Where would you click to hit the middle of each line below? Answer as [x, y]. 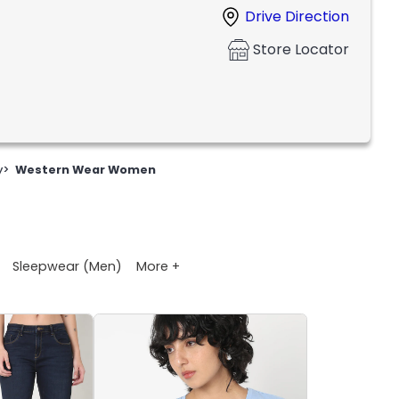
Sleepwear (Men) [67, 266]
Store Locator [301, 50]
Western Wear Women [86, 170]
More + [158, 266]
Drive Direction [297, 17]
